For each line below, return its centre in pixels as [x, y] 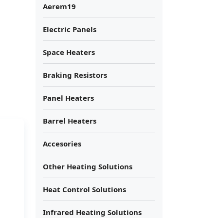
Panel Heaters [68, 98]
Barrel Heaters [70, 120]
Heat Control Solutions [84, 189]
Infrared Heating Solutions [92, 212]
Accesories [62, 143]
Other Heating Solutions [88, 166]
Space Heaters [69, 52]
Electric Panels [70, 29]
